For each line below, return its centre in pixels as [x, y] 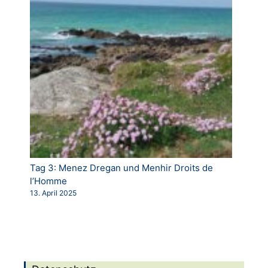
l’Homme [48, 181]
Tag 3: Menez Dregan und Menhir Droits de [121, 168]
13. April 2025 [53, 193]
